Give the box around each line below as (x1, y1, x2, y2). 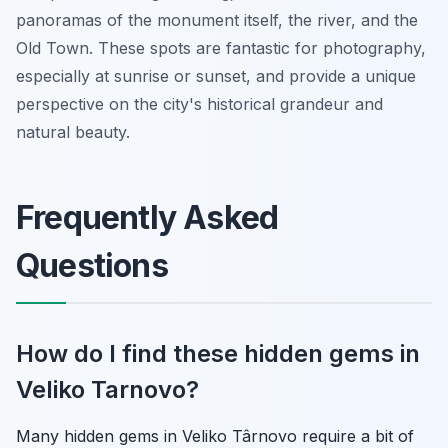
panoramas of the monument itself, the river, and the (16, 9, 418, 30)
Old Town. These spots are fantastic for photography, (16, 37, 426, 58)
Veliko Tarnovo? (16, 374, 199, 404)
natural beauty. (16, 121, 130, 142)
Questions (16, 245, 168, 285)
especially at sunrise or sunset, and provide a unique (16, 65, 416, 86)
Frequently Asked (16, 197, 279, 237)
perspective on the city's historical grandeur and (16, 93, 383, 114)
